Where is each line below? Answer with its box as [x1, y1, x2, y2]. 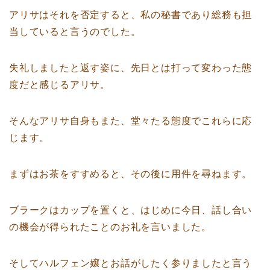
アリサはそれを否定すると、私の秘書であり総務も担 [9, 9, 253, 20]
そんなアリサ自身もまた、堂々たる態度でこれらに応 [9, 115, 253, 126]
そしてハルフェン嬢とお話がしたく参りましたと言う [9, 257, 253, 268]
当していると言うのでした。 [9, 26, 141, 37]
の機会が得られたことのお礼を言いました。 [9, 221, 212, 232]
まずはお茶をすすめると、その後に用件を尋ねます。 [9, 168, 253, 179]
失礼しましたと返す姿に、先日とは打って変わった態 [9, 62, 253, 73]
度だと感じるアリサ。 [9, 79, 110, 90]
